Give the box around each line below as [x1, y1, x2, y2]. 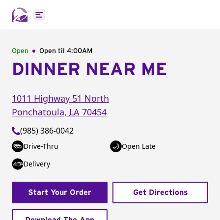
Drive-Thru [24, 141, 58, 151]
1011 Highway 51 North [12, 92, 109, 104]
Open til [39, 48, 67, 55]
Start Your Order [28, 189, 91, 196]
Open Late [122, 141, 156, 151]
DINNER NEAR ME [12, 61, 167, 79]
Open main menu [38, 14, 104, 26]
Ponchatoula [12, 106, 64, 118]
